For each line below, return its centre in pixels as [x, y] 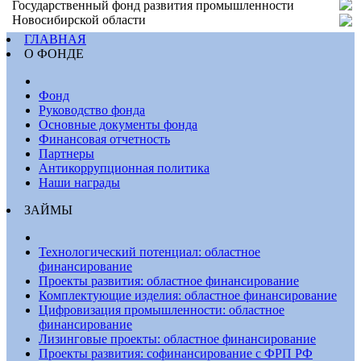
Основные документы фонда [118, 124]
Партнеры [66, 154]
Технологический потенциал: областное [149, 252]
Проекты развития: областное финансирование [169, 281]
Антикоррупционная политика [124, 168]
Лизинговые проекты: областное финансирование [177, 339]
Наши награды [79, 183]
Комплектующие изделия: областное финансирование [188, 295]
